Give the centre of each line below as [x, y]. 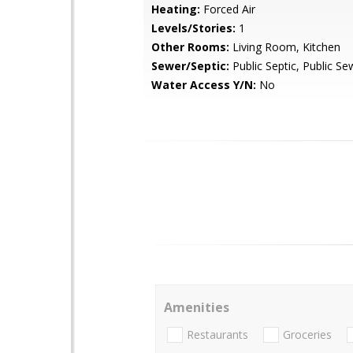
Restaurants [217, 335]
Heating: [176, 9]
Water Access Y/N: [204, 85]
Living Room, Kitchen [285, 47]
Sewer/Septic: [190, 66]
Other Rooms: [190, 47]
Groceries [307, 335]
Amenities [197, 307]
